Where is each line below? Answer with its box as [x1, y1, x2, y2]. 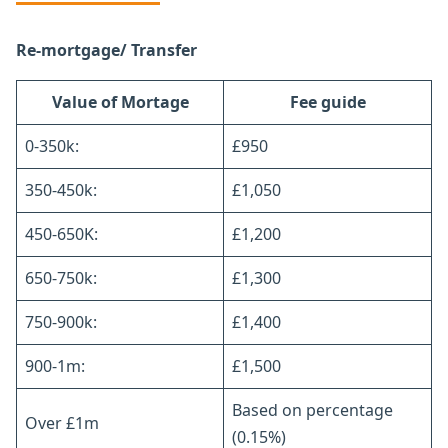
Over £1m [25, 411, 99, 434]
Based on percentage [232, 398, 393, 421]
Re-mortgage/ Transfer [16, 38, 197, 61]
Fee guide [289, 90, 366, 113]
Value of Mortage [51, 90, 189, 113]
